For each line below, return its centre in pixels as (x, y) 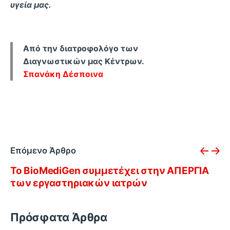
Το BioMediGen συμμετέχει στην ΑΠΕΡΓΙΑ (110, 170)
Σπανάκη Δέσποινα (63, 74)
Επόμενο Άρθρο (43, 151)
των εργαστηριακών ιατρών (79, 183)
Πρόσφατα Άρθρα (59, 217)
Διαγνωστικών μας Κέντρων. (84, 61)
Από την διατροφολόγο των (81, 48)
